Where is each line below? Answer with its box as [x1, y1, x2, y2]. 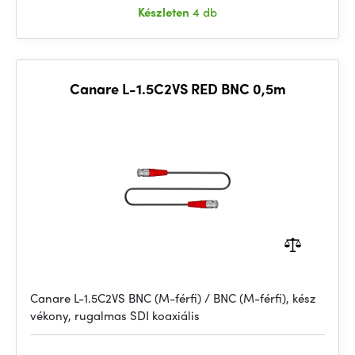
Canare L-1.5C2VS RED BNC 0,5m [69, 78, 286, 98]
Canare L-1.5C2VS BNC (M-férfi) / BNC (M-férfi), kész [30, 289, 315, 307]
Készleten [138, 3, 193, 21]
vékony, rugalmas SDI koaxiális [30, 307, 200, 324]
